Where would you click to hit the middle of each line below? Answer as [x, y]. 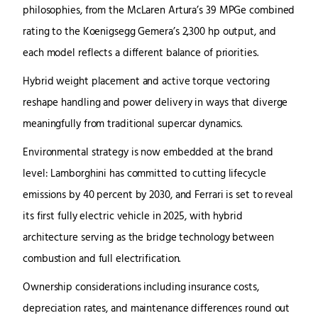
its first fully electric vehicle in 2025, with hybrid [133, 216]
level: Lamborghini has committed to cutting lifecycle [144, 174]
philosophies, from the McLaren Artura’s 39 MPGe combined [159, 11]
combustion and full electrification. [102, 259]
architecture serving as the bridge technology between [148, 238]
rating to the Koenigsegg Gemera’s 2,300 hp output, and [149, 32]
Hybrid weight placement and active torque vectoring [146, 82]
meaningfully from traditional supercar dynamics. [133, 124]
